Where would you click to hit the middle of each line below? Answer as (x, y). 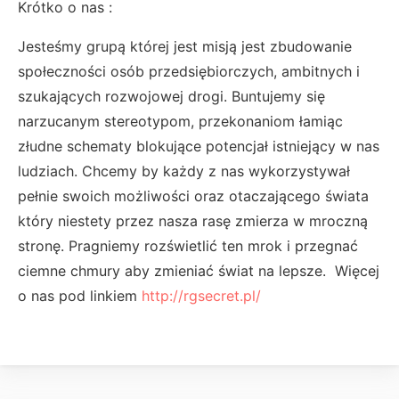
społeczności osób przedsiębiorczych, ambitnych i (189, 71)
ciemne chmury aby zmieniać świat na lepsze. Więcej (199, 270)
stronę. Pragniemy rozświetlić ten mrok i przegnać (188, 245)
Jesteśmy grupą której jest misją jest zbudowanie (185, 46)
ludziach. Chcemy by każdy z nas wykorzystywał (184, 171)
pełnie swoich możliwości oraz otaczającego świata (193, 195)
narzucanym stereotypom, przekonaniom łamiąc (180, 121)
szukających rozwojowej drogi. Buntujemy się (171, 96)
